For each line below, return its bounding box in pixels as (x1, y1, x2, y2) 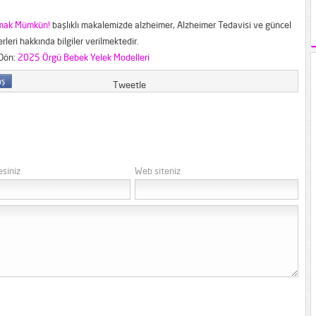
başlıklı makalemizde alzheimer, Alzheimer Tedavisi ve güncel (50, 19, 291, 30)
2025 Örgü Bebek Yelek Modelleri (18, 51, 150, 63)
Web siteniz (135, 165, 181, 176)
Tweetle (113, 79, 146, 90)
